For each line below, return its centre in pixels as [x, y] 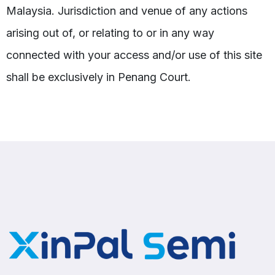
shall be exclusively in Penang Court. [99, 77]
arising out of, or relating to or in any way [110, 33]
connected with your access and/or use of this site [134, 55]
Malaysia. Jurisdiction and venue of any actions [127, 10]
